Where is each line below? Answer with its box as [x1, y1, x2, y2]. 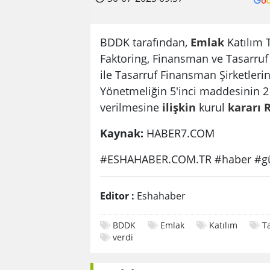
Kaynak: [100, 125, 143, 141]
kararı [228, 99, 261, 115]
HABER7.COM [143, 125, 215, 141]
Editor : [100, 189, 134, 203]
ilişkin [162, 99, 196, 115]
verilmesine [100, 99, 162, 115]
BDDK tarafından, [100, 34, 190, 50]
